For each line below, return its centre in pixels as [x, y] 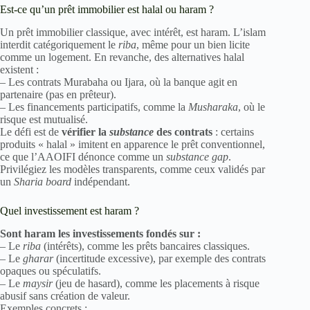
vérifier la [85, 132]
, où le [252, 107]
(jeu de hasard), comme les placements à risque [156, 283]
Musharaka [213, 107]
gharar [38, 258]
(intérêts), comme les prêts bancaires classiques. [145, 246]
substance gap [197, 157]
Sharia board [43, 182]
